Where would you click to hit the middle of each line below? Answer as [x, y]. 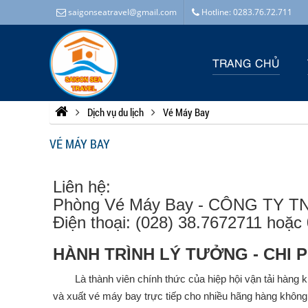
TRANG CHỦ [246, 63]
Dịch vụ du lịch [115, 112]
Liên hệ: [82, 187]
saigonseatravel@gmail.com [121, 12]
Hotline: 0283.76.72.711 [246, 12]
